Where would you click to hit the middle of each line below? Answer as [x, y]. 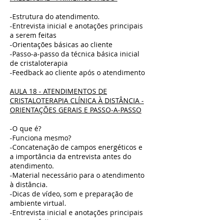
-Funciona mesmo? [41, 138]
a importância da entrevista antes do [70, 156]
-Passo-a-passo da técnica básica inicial [75, 54]
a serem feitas [33, 35]
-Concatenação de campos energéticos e [76, 147]
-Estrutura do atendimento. [55, 16]
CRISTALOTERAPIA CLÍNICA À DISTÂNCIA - [77, 100]
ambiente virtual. [39, 203]
